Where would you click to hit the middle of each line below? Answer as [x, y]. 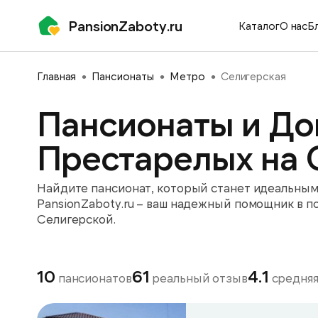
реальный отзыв [198, 278]
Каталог [259, 26]
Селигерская [253, 76]
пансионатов [93, 278]
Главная [57, 76]
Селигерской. [76, 219]
